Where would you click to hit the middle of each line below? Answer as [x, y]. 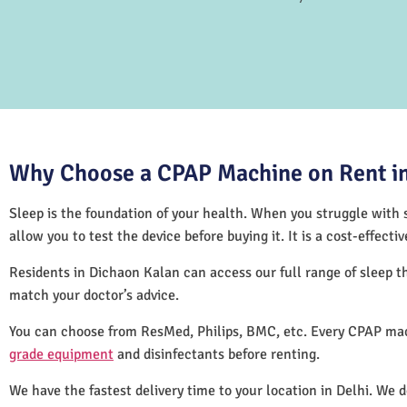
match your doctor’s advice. [94, 295]
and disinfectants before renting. [218, 354]
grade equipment [61, 354]
